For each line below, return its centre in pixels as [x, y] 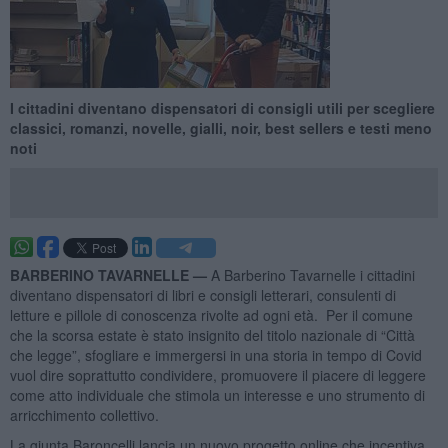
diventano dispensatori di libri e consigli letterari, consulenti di [202, 294]
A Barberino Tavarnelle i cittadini [312, 274]
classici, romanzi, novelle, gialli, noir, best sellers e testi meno [220, 127]
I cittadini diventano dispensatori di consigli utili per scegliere [222, 107]
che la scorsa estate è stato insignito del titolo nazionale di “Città [212, 334]
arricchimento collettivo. [86, 414]
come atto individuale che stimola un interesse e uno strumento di [217, 394]
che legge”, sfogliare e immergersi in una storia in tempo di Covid [215, 354]
